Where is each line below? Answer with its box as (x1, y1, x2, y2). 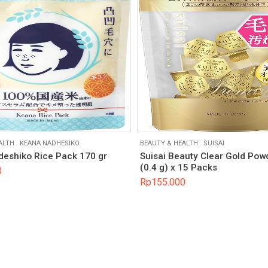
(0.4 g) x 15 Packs (140, 162, 217, 173)
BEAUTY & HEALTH (140, 139, 198, 147)
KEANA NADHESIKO (19, 139, 80, 147)
